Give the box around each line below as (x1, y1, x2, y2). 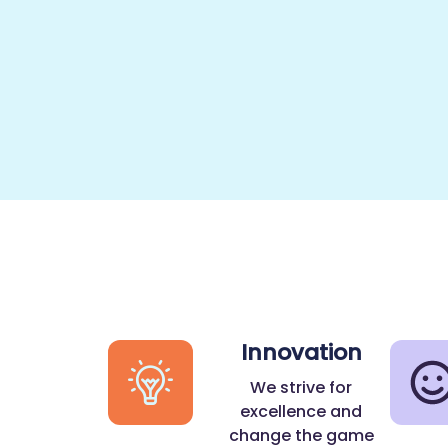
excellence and (240, 400, 363, 424)
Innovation (240, 337, 362, 369)
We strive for (250, 376, 353, 400)
